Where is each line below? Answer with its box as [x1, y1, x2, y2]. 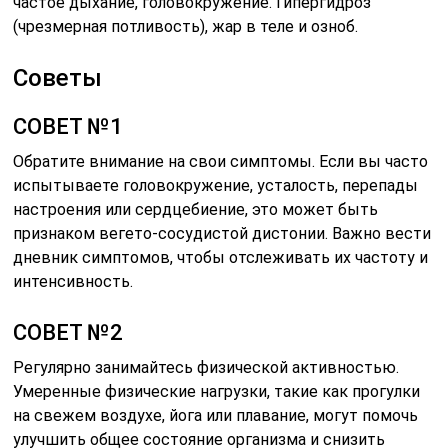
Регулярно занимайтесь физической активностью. [13, 357, 400, 377]
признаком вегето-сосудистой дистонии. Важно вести [13, 223, 432, 243]
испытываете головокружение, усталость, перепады [13, 175, 419, 195]
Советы [13, 63, 103, 92]
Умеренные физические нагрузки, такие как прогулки [13, 381, 421, 401]
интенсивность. [13, 271, 134, 291]
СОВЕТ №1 [13, 113, 124, 139]
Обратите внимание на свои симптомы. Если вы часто [13, 151, 429, 171]
